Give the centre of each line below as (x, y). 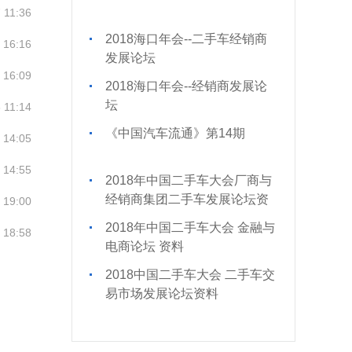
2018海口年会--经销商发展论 (186, 86)
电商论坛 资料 (145, 246)
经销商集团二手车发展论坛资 (187, 199)
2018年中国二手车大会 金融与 (190, 227)
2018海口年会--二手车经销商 (186, 39)
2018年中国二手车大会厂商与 (189, 180)
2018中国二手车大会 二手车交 (190, 275)
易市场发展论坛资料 (162, 293)
